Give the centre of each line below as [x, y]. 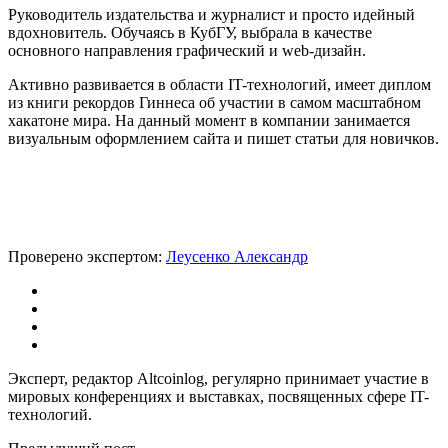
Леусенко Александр [237, 256]
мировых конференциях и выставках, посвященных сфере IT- [218, 396]
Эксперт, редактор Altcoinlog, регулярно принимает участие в [218, 378]
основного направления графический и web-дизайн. [187, 50]
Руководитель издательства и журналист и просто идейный [211, 14]
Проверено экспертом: [87, 256]
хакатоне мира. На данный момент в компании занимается [209, 120]
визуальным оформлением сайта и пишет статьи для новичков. [223, 138]
